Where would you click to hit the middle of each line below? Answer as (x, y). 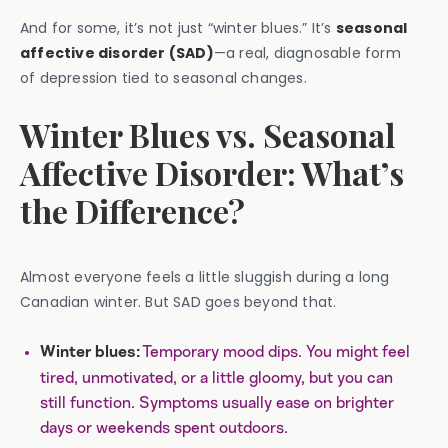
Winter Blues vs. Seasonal (207, 134)
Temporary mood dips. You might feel (275, 352)
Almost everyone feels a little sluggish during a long (205, 277)
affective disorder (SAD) (117, 53)
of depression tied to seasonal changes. (163, 78)
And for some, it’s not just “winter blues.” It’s (178, 28)
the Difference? (132, 210)
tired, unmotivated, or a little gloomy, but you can (216, 378)
